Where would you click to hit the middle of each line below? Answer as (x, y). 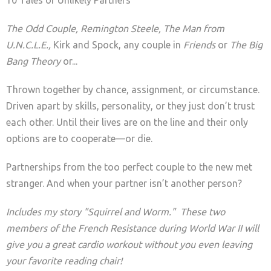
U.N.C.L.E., (28, 44)
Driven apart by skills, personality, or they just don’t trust (130, 106)
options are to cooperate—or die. (79, 138)
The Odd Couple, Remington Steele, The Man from (115, 28)
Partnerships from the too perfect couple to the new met (129, 167)
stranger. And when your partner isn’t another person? (124, 183)
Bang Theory (33, 61)
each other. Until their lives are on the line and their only (127, 122)
